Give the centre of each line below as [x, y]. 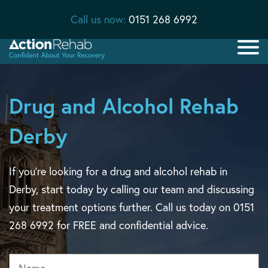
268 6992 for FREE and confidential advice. [109, 225]
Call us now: [100, 19]
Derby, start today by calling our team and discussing [132, 189]
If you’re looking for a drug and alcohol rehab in [118, 171]
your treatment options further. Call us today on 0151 [132, 207]
